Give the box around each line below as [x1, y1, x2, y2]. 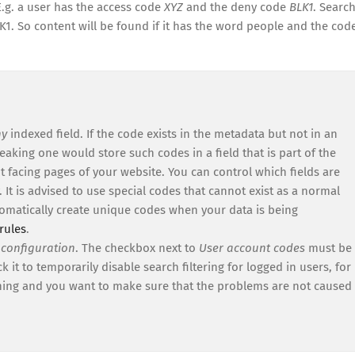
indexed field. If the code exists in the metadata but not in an [10, 126, 338, 141]
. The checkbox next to [75, 240, 199, 255]
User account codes [199, 240, 308, 255]
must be [308, 240, 352, 255]
